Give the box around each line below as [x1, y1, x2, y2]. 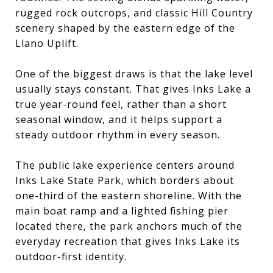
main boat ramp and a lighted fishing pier [15, 204, 229, 218]
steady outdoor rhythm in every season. [15, 127, 220, 141]
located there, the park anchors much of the [15, 219, 243, 233]
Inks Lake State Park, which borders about [15, 173, 234, 187]
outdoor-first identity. [15, 249, 127, 263]
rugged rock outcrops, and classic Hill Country [15, 5, 253, 19]
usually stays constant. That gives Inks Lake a [15, 82, 251, 96]
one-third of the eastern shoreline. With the [15, 188, 242, 202]
